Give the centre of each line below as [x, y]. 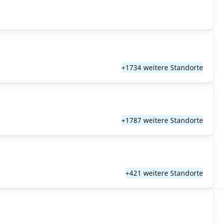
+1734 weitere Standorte [162, 67]
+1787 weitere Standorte [162, 120]
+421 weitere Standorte [164, 173]
